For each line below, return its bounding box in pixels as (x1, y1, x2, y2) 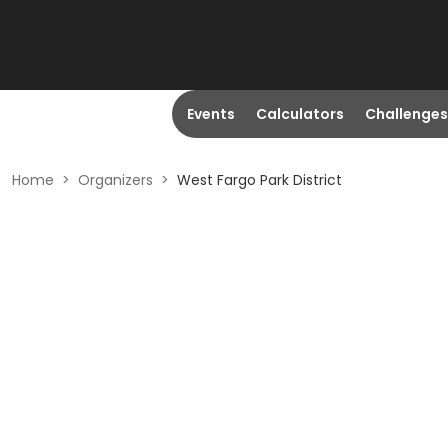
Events (186, 104, 235, 124)
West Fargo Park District (177, 170, 342, 190)
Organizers (78, 170, 153, 190)
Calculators (255, 104, 344, 124)
